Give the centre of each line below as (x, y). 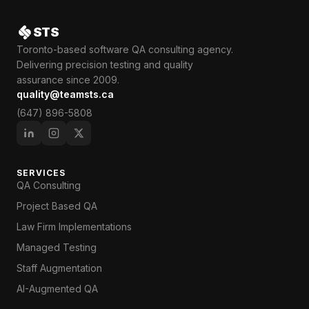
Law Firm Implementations (74, 227)
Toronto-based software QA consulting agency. (125, 49)
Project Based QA (57, 206)
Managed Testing (57, 247)
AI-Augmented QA (57, 289)
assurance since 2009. (68, 80)
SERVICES (41, 173)
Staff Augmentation (59, 268)
